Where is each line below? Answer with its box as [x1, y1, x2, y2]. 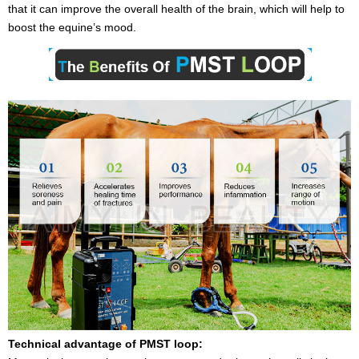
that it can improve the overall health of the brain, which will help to [8, 2, 345, 15]
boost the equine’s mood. [8, 20, 136, 34]
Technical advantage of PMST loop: [8, 337, 203, 350]
